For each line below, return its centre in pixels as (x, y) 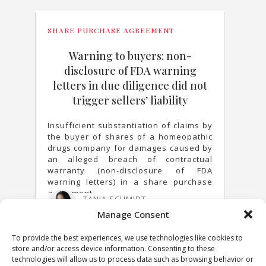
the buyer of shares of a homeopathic (130, 137)
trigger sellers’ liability (130, 100)
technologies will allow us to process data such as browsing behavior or (133, 259)
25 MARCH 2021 (111, 210)
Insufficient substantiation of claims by (130, 125)
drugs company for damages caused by (130, 148)
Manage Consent (133, 214)
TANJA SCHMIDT (115, 199)
